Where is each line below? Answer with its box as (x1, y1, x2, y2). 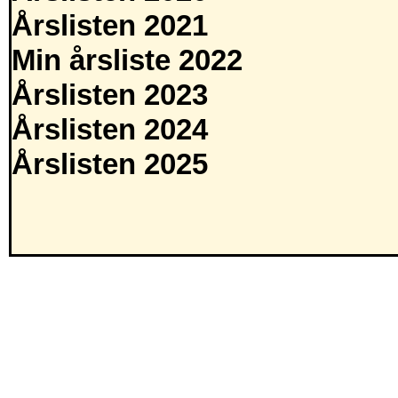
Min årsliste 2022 (12, 44, 243, 77)
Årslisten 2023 (12, 79, 208, 112)
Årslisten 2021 (12, 10, 208, 43)
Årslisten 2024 (12, 114, 208, 147)
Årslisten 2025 (12, 148, 208, 181)
